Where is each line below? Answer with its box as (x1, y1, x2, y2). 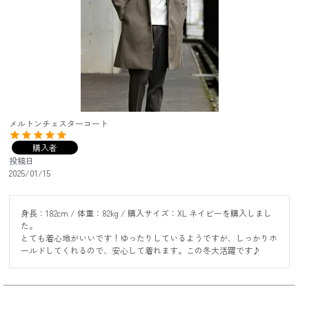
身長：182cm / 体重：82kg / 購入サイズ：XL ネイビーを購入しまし (21, 207, 272, 219)
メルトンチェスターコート (9, 117, 108, 129)
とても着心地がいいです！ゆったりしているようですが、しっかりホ (21, 232, 277, 243)
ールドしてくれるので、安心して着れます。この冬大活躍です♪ (21, 244, 261, 256)
